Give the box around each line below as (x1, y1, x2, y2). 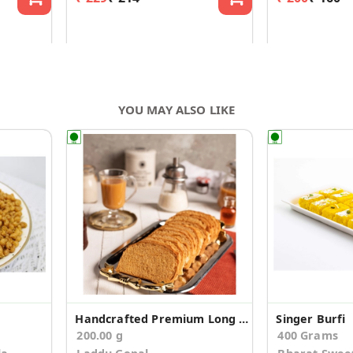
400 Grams (277, 328, 338, 344)
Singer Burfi (276, 311, 346, 327)
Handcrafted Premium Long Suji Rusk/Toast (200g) (239, 311, 249, 327)
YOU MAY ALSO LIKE (117, 101, 236, 117)
